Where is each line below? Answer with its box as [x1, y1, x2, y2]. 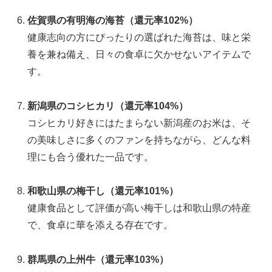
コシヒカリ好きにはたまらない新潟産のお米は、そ [27, 117, 251, 128]
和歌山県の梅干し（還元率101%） [27, 186, 179, 197]
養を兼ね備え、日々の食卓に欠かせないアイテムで [27, 49, 251, 59]
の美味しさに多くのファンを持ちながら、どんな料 [27, 134, 251, 145]
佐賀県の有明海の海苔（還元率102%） [27, 15, 199, 25]
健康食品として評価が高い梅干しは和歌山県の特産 [27, 203, 251, 214]
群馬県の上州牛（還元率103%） [27, 254, 169, 265]
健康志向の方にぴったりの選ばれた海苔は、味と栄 [27, 32, 251, 42]
